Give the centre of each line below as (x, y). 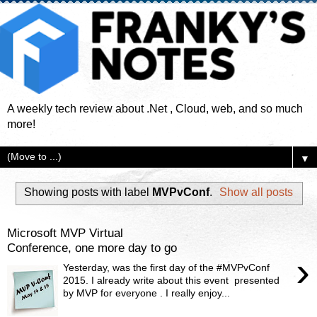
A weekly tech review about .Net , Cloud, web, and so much (155, 108)
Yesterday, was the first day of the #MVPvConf (167, 268)
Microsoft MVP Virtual (65, 232)
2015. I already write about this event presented (172, 281)
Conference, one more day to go (92, 247)
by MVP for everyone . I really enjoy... (147, 293)
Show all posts (257, 192)
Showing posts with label (88, 192)
